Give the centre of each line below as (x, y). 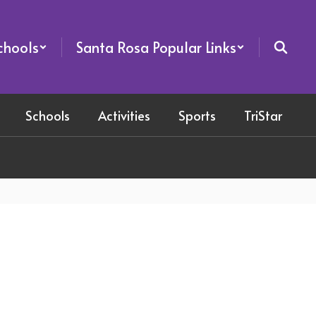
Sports (197, 115)
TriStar (263, 115)
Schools (48, 115)
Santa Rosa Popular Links (156, 47)
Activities (124, 115)
